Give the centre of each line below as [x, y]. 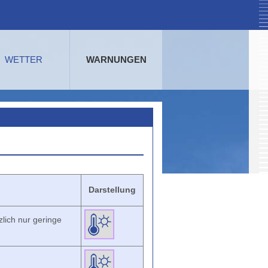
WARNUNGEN [116, 60]
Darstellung [112, 190]
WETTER [23, 60]
